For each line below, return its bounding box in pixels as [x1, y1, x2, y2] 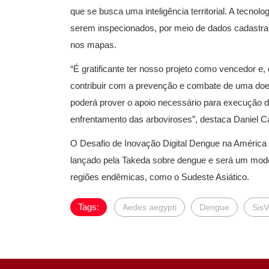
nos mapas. [70, 39, 116, 50]
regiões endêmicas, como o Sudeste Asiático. [70, 171, 249, 182]
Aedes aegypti [122, 202, 177, 212]
